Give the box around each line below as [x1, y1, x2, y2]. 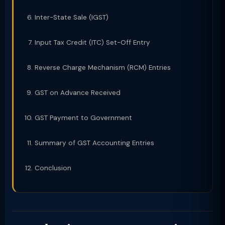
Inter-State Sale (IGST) [35, 13, 108, 22]
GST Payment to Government [35, 114, 132, 122]
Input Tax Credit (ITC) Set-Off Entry [35, 38, 150, 47]
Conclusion [35, 164, 71, 172]
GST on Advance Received [35, 88, 121, 97]
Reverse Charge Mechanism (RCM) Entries [35, 63, 171, 72]
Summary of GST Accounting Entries [35, 139, 154, 147]
